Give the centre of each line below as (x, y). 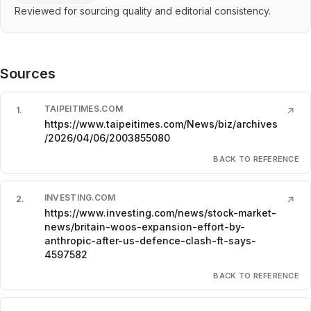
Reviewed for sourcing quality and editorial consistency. (143, 10)
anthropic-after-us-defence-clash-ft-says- (150, 240)
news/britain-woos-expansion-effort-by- (144, 226)
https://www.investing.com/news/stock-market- (160, 212)
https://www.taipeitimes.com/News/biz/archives (161, 124)
